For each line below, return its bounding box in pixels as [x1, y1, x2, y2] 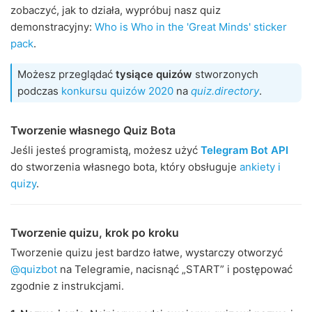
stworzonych [192, 68, 258, 81]
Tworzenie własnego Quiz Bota [10, 123, 175, 138]
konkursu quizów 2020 [61, 84, 173, 98]
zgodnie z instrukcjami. [10, 279, 124, 293]
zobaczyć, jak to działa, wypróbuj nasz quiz [10, 3, 221, 17]
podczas [17, 84, 61, 98]
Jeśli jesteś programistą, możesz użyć [10, 143, 201, 157]
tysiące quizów [116, 68, 192, 81]
